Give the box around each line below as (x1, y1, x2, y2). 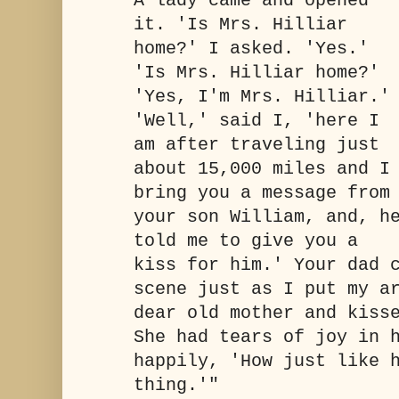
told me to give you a (134, 231, 358, 251)
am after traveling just (134, 134, 379, 155)
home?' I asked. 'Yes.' (134, 38, 369, 59)
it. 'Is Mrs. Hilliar (134, 14, 347, 35)
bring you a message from (134, 183, 390, 203)
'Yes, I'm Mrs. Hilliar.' (134, 86, 390, 107)
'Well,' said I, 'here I (134, 110, 379, 131)
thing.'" (134, 375, 219, 395)
